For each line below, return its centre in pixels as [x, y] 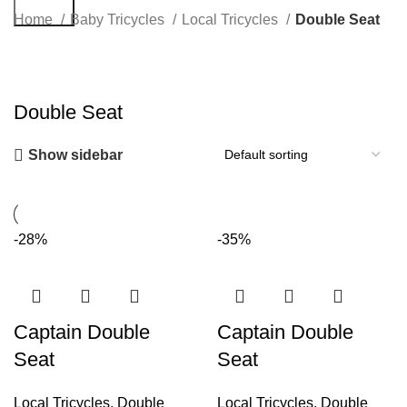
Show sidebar [76, 155]
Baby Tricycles [119, 20]
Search [44, 12]
